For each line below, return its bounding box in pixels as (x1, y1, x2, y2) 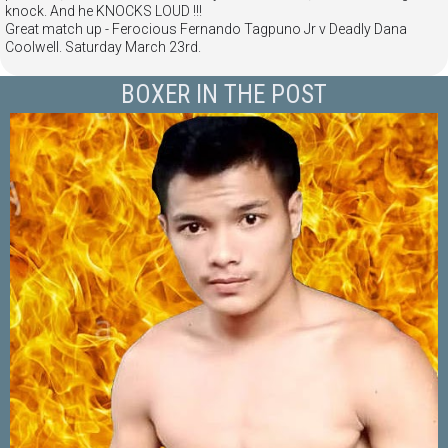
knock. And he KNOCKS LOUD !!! (5, 3, 202, 20)
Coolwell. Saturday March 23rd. (5, 39, 201, 56)
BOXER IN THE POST (121, 80, 327, 110)
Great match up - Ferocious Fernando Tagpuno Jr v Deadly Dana (5, 21, 407, 38)
